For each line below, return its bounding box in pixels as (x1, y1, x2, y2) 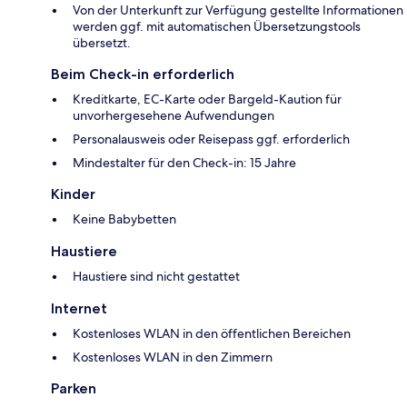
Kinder (51, 185, 95, 203)
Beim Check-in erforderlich (51, 65, 234, 84)
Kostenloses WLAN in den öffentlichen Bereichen (73, 325, 351, 342)
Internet (51, 300, 107, 318)
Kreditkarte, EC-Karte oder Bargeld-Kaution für (73, 91, 342, 108)
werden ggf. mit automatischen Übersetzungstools (73, 18, 361, 35)
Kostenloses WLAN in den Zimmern (73, 349, 273, 366)
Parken (51, 380, 96, 398)
